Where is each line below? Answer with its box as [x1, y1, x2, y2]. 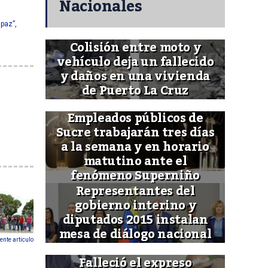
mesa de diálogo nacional [59, 223, 212, 247]
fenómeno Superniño [71, 164, 200, 188]
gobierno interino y [74, 194, 196, 218]
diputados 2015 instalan [62, 208, 208, 233]
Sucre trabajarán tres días [56, 121, 215, 145]
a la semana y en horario [61, 135, 209, 160]
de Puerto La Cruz [81, 79, 189, 103]
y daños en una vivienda [60, 65, 210, 89]
